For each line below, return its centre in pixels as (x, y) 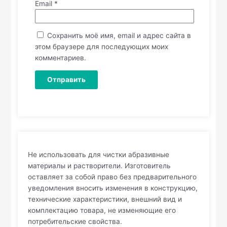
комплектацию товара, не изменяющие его (102, 211)
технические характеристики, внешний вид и (105, 199)
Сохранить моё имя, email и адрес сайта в (119, 36)
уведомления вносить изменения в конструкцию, (113, 188)
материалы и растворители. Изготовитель (100, 166)
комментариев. (61, 58)
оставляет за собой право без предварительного (112, 177)
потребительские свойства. (75, 222)
